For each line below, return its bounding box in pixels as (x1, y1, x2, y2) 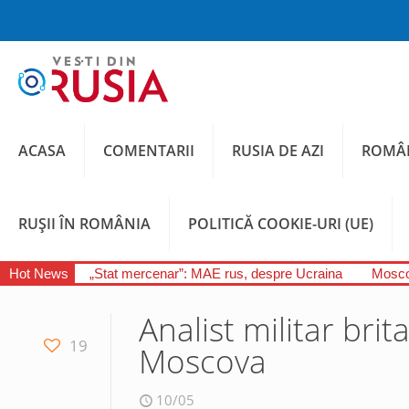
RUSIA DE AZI (232, 141, 324, 161)
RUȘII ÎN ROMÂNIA (18, 214, 151, 234)
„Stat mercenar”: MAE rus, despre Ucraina (89, 266, 342, 281)
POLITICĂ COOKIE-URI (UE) (188, 214, 373, 234)
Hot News (9, 266, 68, 281)
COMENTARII (103, 141, 194, 161)
